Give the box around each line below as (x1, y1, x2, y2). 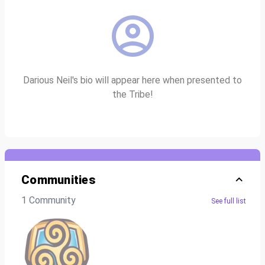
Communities (21, 173, 95, 187)
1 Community (21, 195, 76, 206)
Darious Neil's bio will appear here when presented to (23, 75, 242, 86)
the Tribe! (112, 89, 153, 100)
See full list (211, 197, 246, 205)
